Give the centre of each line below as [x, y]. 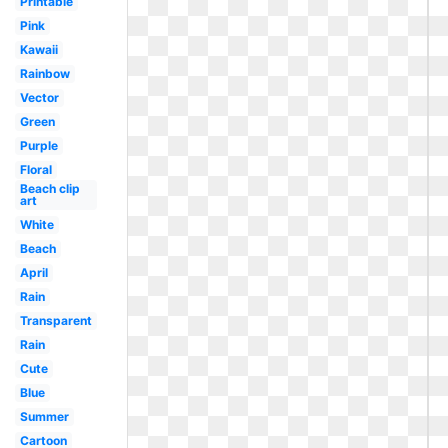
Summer [44, 416]
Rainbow [44, 73]
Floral [35, 169]
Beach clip [49, 188]
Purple [38, 145]
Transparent [55, 320]
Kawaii [38, 49]
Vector [39, 97]
